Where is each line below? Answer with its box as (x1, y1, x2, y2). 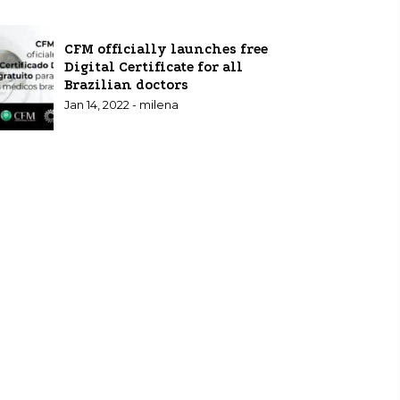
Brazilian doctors (64, 77, 188, 93)
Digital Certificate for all (64, 59, 243, 75)
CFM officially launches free (64, 41, 268, 57)
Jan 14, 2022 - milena (64, 98, 179, 112)
